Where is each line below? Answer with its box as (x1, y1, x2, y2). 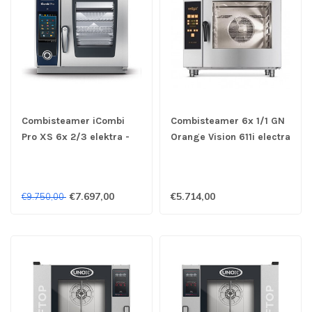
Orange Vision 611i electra (171, 130, 290, 143)
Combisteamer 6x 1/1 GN (171, 114, 285, 127)
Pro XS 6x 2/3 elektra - (22, 130, 130, 143)
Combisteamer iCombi (22, 114, 125, 127)
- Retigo (171, 146, 208, 159)
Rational (22, 146, 59, 159)
